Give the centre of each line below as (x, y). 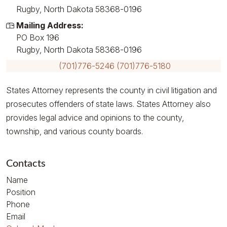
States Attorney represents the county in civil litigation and (111, 90)
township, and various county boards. (74, 131)
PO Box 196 (38, 37)
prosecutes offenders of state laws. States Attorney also (108, 104)
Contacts (26, 164)
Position (21, 192)
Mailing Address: (50, 25)
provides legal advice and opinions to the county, (95, 118)
